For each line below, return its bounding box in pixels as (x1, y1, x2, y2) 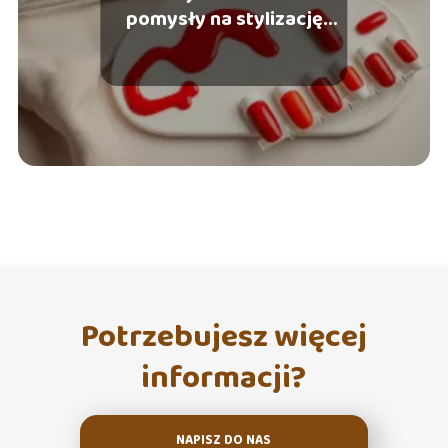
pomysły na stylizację (125, 2, 323, 35)
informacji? (141, 352, 307, 404)
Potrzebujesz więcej (80, 311, 367, 363)
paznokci (183, 28, 265, 61)
